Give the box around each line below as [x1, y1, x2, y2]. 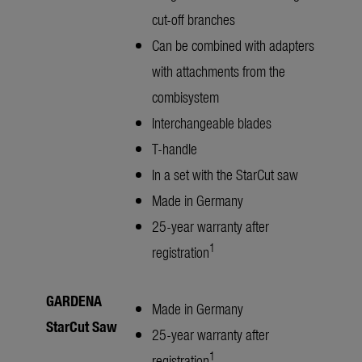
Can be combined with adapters [152, 35, 314, 56]
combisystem [152, 86, 219, 107]
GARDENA [46, 290, 102, 311]
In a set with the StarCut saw [152, 164, 298, 185]
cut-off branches [152, 9, 235, 30]
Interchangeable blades [152, 112, 271, 133]
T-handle [152, 138, 197, 159]
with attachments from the [152, 61, 285, 82]
